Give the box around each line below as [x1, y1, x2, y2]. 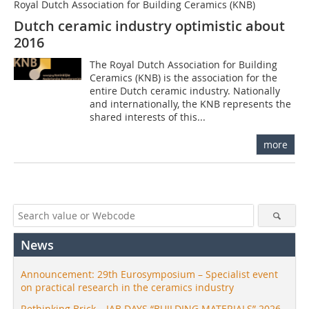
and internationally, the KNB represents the [90, 97, 292, 111]
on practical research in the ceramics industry [21, 281, 234, 295]
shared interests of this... [90, 110, 206, 124]
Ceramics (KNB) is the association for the [90, 71, 278, 85]
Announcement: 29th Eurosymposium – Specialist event [21, 268, 278, 281]
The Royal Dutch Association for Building [90, 58, 278, 72]
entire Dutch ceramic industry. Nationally [90, 84, 281, 98]
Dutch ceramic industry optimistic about [14, 17, 285, 36]
